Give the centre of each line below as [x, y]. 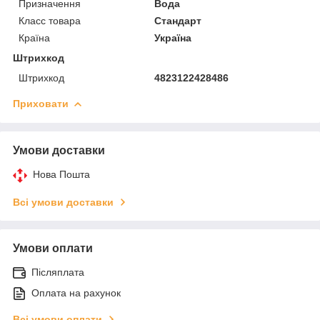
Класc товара [50, 20]
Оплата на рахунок [76, 292]
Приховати [41, 103]
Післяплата [58, 272]
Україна [173, 37]
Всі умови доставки [63, 202]
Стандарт [178, 20]
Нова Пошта [61, 174]
